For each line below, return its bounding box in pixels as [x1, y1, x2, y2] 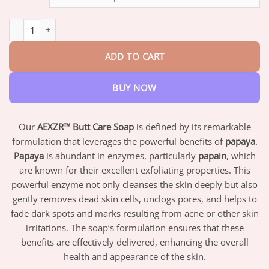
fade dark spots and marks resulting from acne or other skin [10, 207, 259, 220]
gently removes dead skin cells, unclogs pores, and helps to [12, 193, 257, 205]
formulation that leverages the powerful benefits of [11, 135, 225, 148]
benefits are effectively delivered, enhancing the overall [20, 236, 249, 249]
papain [198, 150, 226, 162]
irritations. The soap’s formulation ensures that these [25, 222, 244, 234]
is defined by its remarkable [133, 121, 251, 133]
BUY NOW [112, 81, 157, 94]
